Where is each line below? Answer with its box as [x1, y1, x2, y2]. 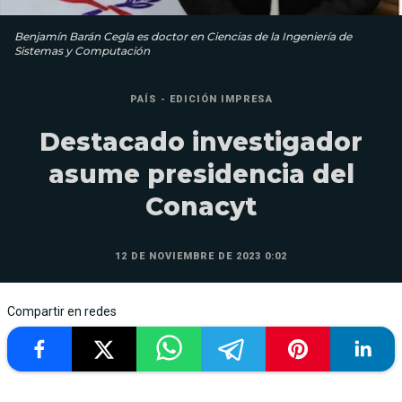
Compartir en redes [7, 304, 117, 319]
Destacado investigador [39, 127, 363, 158]
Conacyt [145, 191, 257, 223]
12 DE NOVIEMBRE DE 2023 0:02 [115, 250, 287, 263]
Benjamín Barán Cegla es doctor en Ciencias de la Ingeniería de [14, 30, 352, 44]
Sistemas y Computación [14, 44, 150, 58]
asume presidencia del [48, 159, 354, 190]
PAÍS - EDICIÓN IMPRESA [129, 93, 273, 106]
